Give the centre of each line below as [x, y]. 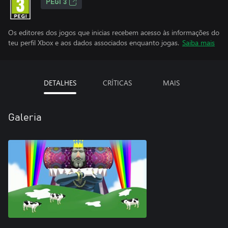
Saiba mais [198, 42]
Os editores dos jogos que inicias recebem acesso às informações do [114, 32]
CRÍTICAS [117, 83]
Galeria [25, 118]
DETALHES [60, 83]
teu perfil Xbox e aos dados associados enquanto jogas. [94, 42]
